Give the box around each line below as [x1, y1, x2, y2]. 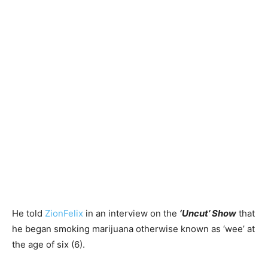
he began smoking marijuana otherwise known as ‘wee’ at [12, 223, 255, 234]
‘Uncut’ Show [179, 207, 236, 219]
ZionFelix [45, 207, 83, 219]
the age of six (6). [12, 238, 85, 250]
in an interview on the [83, 207, 179, 219]
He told [12, 207, 45, 219]
